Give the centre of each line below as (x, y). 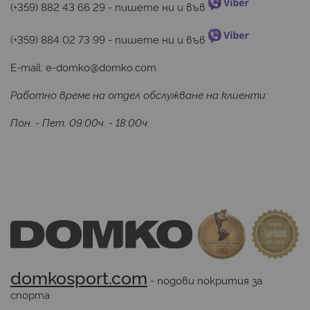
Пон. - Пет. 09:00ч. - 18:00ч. (80, 122)
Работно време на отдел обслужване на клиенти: (139, 95)
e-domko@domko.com (101, 67)
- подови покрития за (205, 280)
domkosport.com (79, 276)
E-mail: (28, 67)
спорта (30, 294)
